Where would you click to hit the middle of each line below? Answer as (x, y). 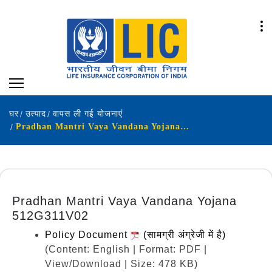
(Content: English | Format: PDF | (126, 249)
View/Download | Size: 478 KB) (121, 263)
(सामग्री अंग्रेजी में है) (183, 234)
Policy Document (88, 234)
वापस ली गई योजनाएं (88, 113)
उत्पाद (36, 113)
